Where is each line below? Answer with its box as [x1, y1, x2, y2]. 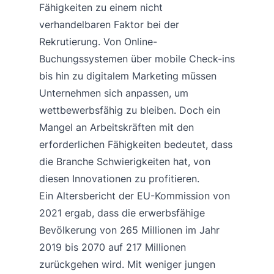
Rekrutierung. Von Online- [39, 35, 157, 48]
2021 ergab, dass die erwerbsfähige [39, 206, 205, 219]
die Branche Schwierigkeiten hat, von [39, 155, 210, 168]
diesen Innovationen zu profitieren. [39, 172, 199, 185]
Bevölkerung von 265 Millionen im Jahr [39, 223, 220, 236]
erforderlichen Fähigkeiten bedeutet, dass [39, 138, 232, 150]
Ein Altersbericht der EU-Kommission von [39, 189, 230, 202]
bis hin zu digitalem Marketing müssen [39, 69, 217, 82]
